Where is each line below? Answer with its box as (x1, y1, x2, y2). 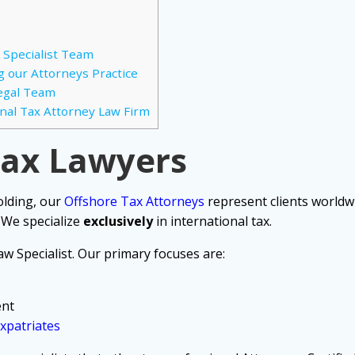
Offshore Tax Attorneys (64, 193, 204, 211)
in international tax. (153, 212, 272, 231)
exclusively (80, 212, 153, 231)
